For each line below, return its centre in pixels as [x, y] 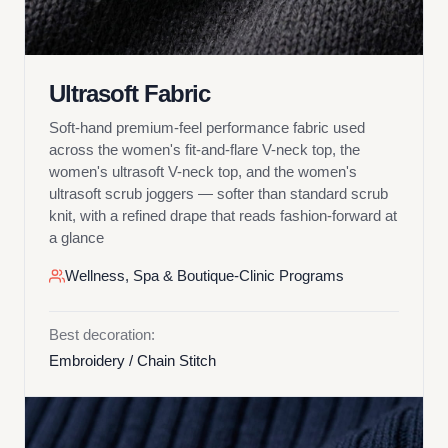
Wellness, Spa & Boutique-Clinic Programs [204, 275]
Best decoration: [102, 334]
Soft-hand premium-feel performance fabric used [207, 127]
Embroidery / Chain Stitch [132, 360]
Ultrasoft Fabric [129, 93]
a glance [76, 237]
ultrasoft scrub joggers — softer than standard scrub [218, 193]
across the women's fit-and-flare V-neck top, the [204, 149]
